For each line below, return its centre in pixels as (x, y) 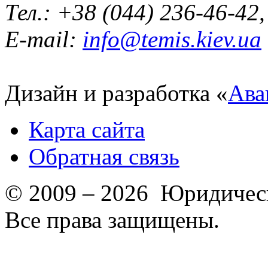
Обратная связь (104, 157)
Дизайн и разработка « (116, 93)
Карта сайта (87, 130)
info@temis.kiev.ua (172, 39)
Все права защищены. (112, 220)
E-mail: (44, 39)
